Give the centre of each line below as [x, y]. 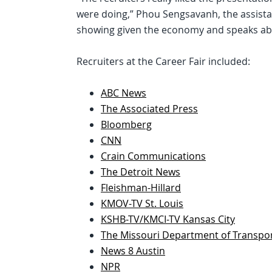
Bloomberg [126, 124]
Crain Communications [153, 156]
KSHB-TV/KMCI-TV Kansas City [168, 219]
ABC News [124, 93]
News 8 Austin [133, 251]
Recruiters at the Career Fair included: [163, 61]
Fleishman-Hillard [141, 188]
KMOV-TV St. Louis [142, 203]
